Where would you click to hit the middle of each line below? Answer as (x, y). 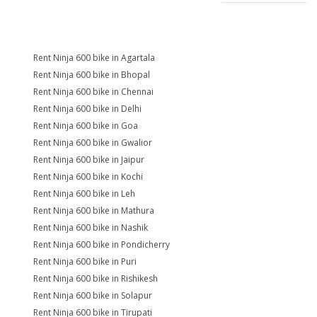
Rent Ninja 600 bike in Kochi (88, 177)
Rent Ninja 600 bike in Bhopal (92, 75)
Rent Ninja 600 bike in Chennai (93, 92)
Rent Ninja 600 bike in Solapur (93, 295)
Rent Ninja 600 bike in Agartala (94, 58)
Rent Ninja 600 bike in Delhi (87, 109)
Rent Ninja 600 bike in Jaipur (89, 160)
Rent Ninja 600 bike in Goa (86, 126)
